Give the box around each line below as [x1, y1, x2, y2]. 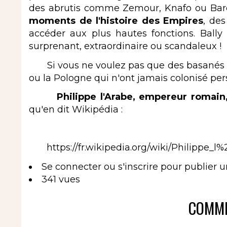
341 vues [42, 173, 80, 185]
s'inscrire [118, 161, 158, 172]
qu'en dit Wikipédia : [29, 104, 123, 116]
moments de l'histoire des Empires [29, 15, 204, 27]
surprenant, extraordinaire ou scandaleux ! [29, 41, 224, 52]
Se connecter [42, 161, 101, 172]
